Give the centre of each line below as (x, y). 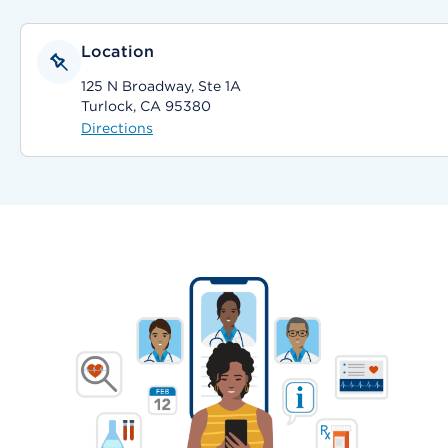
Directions (117, 128)
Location (118, 51)
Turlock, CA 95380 (146, 106)
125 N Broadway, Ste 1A (161, 86)
